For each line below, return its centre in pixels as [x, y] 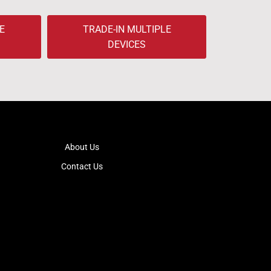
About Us [82, 147]
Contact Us [82, 166]
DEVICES [127, 44]
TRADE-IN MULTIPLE [127, 29]
